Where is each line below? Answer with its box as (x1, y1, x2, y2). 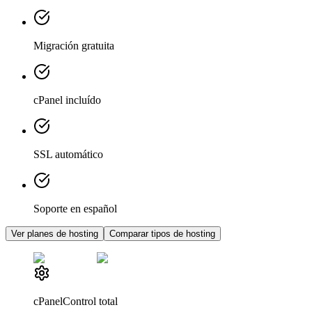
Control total (63, 295, 118, 307)
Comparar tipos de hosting (109, 228, 215, 239)
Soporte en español (33, 202, 117, 214)
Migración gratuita (33, 39, 114, 52)
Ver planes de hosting (11, 228, 98, 239)
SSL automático (33, 148, 103, 160)
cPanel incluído (33, 93, 101, 106)
